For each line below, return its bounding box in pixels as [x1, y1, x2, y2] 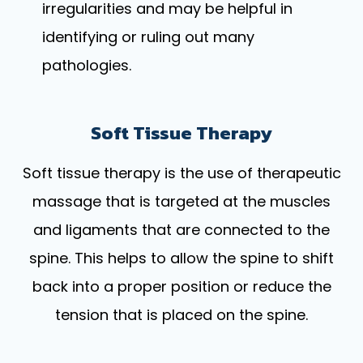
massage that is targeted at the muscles [32, 190, 331, 211]
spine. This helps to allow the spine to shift [29, 247, 334, 268]
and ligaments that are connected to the [33, 219, 330, 240]
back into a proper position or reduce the [32, 275, 331, 297]
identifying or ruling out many [42, 26, 255, 47]
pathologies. [42, 54, 132, 75]
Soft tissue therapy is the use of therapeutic [22, 162, 341, 183]
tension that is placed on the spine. [55, 304, 308, 325]
